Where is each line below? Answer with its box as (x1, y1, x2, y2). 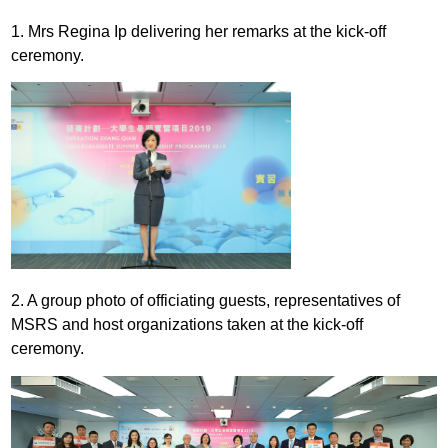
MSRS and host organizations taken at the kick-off (11, 316, 364, 334)
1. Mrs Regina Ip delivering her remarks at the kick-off (11, 22, 387, 40)
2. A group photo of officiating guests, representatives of (11, 292, 401, 310)
